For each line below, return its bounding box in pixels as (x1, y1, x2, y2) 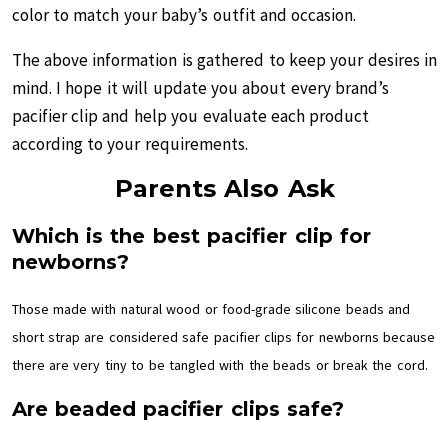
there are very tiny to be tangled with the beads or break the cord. (11, 356, 428, 374)
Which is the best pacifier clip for (11, 224, 371, 248)
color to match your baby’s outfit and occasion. (11, 4, 357, 26)
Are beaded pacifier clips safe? (11, 397, 345, 421)
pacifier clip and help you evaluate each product (11, 105, 370, 127)
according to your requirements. (11, 133, 248, 155)
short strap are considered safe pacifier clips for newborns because (11, 328, 436, 346)
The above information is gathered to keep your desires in (11, 49, 438, 71)
